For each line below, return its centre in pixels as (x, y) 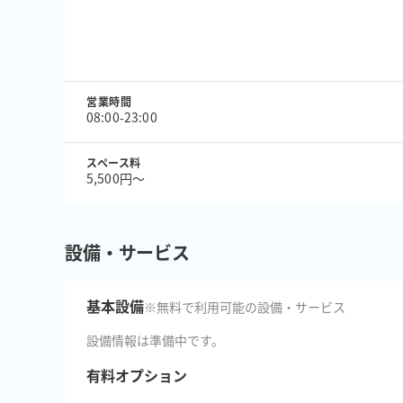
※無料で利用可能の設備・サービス (245, 307)
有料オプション (137, 375)
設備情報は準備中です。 (155, 340)
